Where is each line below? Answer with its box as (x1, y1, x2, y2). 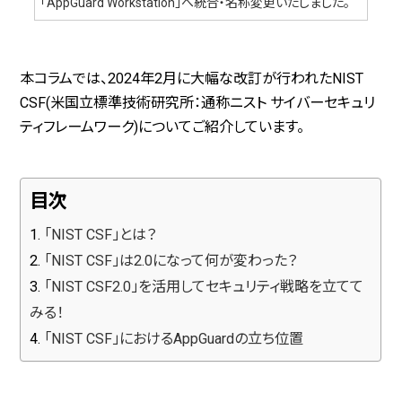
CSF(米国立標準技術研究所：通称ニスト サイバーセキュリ (20, 94, 376, 112)
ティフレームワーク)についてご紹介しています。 (20, 118, 305, 136)
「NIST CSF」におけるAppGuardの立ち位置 (44, 330, 304, 348)
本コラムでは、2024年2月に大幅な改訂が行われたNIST (20, 70, 364, 88)
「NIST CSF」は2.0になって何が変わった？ (44, 252, 298, 270)
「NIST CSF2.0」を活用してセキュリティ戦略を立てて (44, 278, 364, 296)
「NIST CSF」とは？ (44, 226, 157, 244)
